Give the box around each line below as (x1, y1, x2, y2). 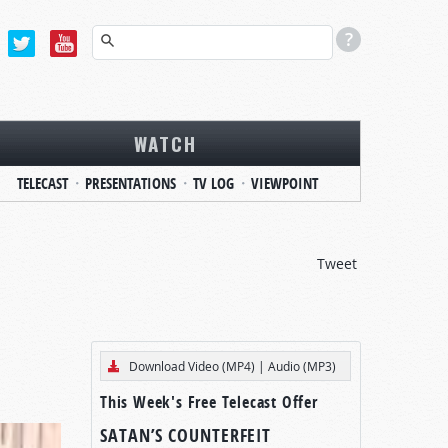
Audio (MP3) (268, 358, 336, 374)
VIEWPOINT (251, 173, 318, 194)
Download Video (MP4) (129, 358, 255, 374)
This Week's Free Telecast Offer (100, 391, 318, 413)
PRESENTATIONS (85, 173, 176, 194)
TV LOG (193, 173, 234, 194)
